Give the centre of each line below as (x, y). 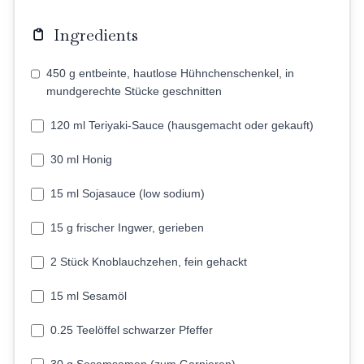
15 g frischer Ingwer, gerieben (127, 227)
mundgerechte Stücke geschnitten (134, 91)
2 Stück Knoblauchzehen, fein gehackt (149, 262)
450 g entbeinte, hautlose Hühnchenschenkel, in (170, 73)
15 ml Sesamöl (89, 296)
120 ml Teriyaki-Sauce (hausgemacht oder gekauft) (182, 125)
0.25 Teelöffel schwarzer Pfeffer (132, 330)
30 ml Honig (81, 159)
